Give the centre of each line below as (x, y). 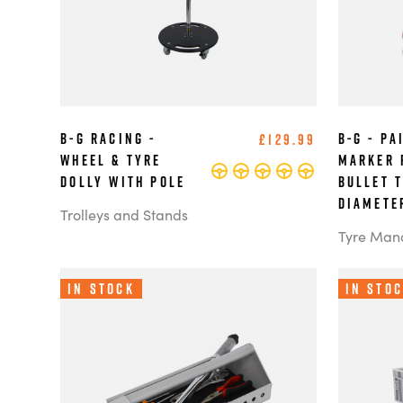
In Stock (101, 289)
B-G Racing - (108, 139)
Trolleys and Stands (125, 215)
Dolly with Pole (123, 182)
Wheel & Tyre (111, 161)
